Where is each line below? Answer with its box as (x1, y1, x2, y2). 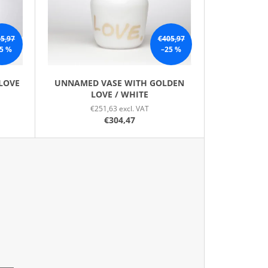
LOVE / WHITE (90, 88, 148, 100)
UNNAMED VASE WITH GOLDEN (54, 77, 185, 89)
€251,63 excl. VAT (90, 103, 149, 114)
